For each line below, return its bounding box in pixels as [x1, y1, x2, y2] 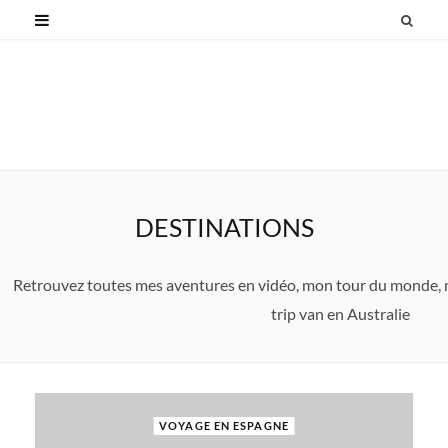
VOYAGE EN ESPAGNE [159, 419, 289, 432]
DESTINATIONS [134, 212, 314, 242]
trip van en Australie [270, 304, 410, 323]
